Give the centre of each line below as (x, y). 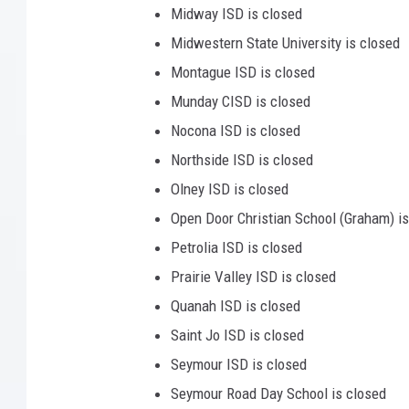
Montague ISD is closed (243, 73)
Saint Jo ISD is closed (237, 336)
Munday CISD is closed (241, 102)
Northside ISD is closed (242, 160)
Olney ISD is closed (230, 189)
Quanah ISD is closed (236, 306)
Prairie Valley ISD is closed (253, 277)
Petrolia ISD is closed (236, 248)
